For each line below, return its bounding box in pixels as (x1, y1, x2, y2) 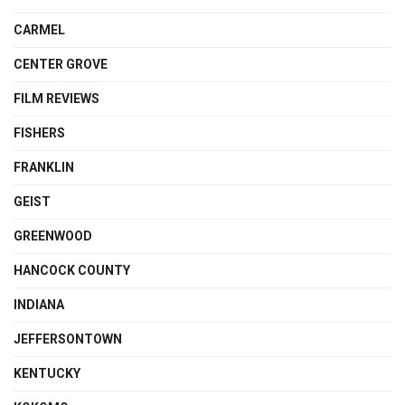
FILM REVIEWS (14, 91, 99, 106)
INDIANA (14, 297, 64, 312)
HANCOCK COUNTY (14, 263, 130, 278)
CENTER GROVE (14, 57, 108, 71)
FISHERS (14, 126, 65, 140)
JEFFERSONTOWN (14, 332, 122, 346)
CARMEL (14, 23, 65, 37)
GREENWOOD (14, 229, 92, 243)
